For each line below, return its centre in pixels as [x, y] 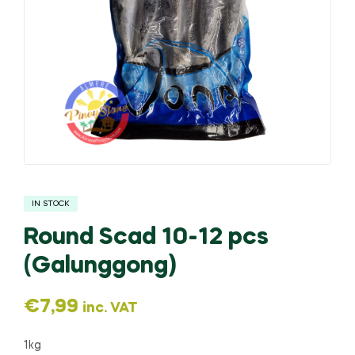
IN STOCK [51, 204]
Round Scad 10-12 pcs [146, 238]
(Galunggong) [100, 267]
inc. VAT [110, 309]
